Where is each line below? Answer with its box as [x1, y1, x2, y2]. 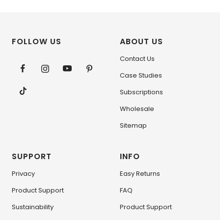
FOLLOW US [12, 36, 61, 48]
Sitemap [120, 121, 147, 131]
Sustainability [12, 202, 54, 212]
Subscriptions [120, 87, 163, 97]
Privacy [12, 169, 35, 179]
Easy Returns [120, 169, 160, 179]
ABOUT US [120, 36, 163, 48]
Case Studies [120, 71, 162, 81]
